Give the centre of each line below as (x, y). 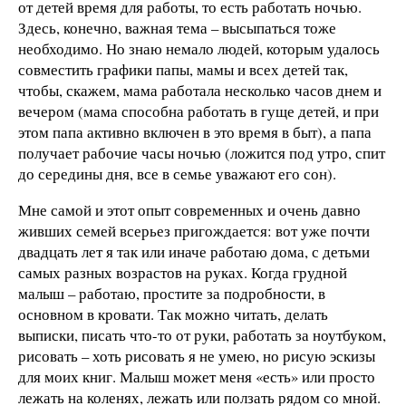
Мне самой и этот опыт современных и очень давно (189, 210)
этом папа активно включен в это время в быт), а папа (195, 132)
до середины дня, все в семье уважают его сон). (177, 174)
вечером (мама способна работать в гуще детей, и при (198, 111)
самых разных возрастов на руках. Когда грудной (183, 273)
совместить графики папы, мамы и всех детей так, (183, 70)
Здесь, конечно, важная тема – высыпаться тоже (177, 28)
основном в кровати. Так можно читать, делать (173, 314)
